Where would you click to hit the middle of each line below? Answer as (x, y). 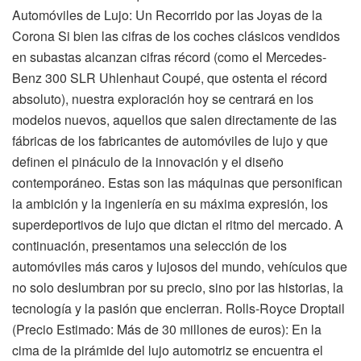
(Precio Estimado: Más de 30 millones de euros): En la (167, 329)
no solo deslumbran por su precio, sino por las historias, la (178, 287)
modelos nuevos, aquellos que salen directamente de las (174, 119)
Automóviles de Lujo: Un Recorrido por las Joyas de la (167, 15)
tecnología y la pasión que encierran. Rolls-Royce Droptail (178, 308)
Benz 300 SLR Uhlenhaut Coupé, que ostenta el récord (170, 77)
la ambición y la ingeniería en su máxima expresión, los (170, 203)
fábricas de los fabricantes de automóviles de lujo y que (170, 140)
